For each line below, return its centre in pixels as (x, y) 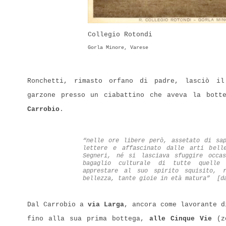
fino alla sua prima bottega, (88, 218)
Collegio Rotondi (120, 34)
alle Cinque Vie (181, 218)
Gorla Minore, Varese (118, 47)
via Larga (106, 204)
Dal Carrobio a (58, 204)
